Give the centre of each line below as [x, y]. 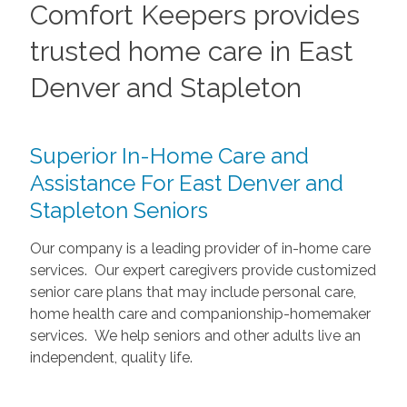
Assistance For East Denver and [186, 184]
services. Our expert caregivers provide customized [203, 271]
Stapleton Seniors [121, 211]
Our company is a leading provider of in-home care [200, 249]
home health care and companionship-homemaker [200, 314]
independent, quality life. [111, 358]
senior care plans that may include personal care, [193, 293]
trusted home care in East [191, 52]
